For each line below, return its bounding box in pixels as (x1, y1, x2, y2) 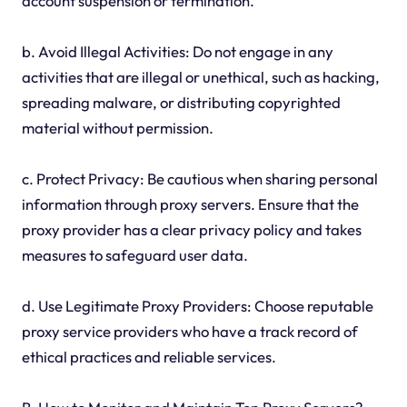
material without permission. (21, 118, 213, 138)
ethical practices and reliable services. (21, 347, 276, 367)
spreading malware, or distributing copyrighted (21, 93, 341, 113)
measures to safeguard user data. (21, 245, 248, 265)
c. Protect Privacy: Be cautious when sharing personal (21, 169, 378, 189)
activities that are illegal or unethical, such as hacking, (21, 67, 380, 87)
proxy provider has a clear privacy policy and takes (21, 220, 362, 240)
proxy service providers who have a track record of (21, 322, 358, 342)
